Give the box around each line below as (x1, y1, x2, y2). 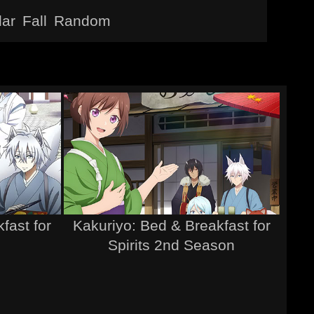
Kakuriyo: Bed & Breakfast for (72, 217, 271, 233)
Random (54, 13, 111, 29)
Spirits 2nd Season (108, 236, 235, 253)
